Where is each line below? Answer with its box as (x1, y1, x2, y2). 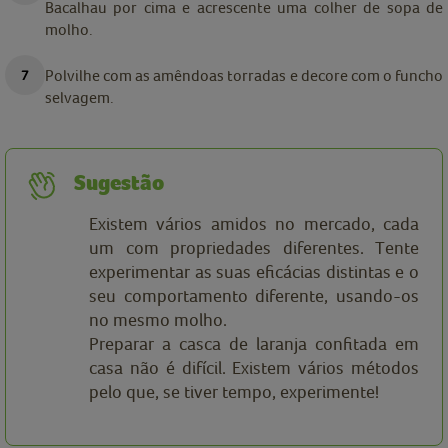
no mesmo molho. (89, 309, 227, 331)
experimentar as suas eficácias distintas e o (89, 261, 419, 283)
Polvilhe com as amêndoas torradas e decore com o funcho (45, 66, 443, 85)
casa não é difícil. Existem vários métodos (89, 357, 419, 379)
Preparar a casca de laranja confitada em (89, 333, 419, 355)
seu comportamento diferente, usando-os (89, 285, 419, 307)
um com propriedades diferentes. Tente (89, 237, 419, 259)
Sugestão (74, 170, 164, 197)
